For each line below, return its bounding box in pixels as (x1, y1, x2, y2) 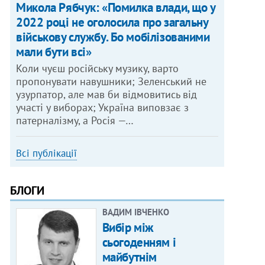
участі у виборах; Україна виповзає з (16, 101, 189, 115)
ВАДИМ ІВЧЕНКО (102, 206, 169, 218)
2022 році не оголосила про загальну (16, 14, 208, 31)
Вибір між (102, 219, 154, 236)
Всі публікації (16, 147, 77, 160)
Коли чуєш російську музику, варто (16, 62, 179, 76)
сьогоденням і (102, 234, 176, 251)
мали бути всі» (16, 44, 92, 60)
